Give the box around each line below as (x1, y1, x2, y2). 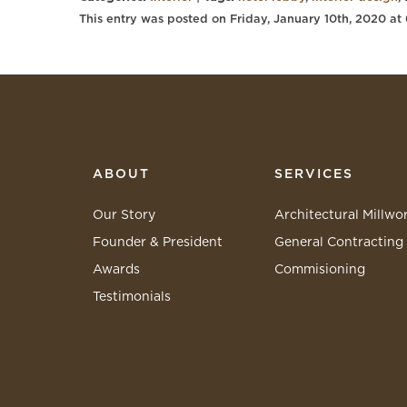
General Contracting (274, 236, 403, 249)
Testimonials (93, 291, 171, 303)
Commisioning (274, 263, 365, 276)
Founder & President (93, 236, 223, 249)
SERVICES (274, 168, 353, 181)
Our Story (93, 209, 155, 222)
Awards (93, 263, 140, 276)
